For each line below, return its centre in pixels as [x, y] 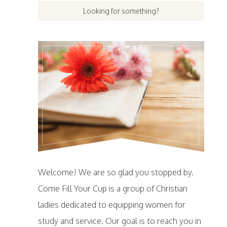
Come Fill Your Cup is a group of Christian [112, 189]
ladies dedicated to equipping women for [111, 205]
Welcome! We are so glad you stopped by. [116, 173]
